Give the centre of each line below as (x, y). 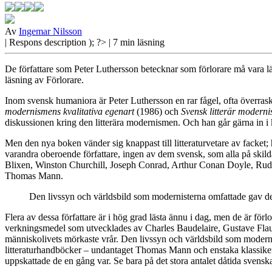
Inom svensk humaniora (51, 101)
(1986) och (158, 112)
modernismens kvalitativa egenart (70, 112)
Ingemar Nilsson (50, 32)
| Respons (25, 42)
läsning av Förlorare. (44, 80)
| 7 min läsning (137, 42)
